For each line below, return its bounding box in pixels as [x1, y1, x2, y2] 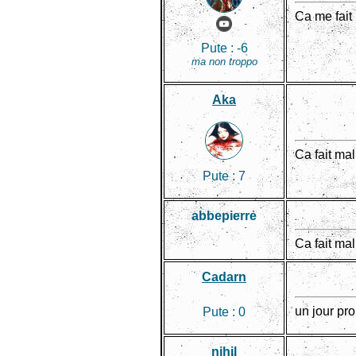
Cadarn [202, 270, 246, 284]
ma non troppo [191, 56, 257, 68]
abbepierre [192, 209, 257, 222]
